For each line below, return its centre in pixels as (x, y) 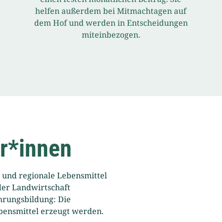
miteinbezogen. (111, 35)
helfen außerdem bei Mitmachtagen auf (111, 11)
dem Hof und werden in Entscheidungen (111, 23)
